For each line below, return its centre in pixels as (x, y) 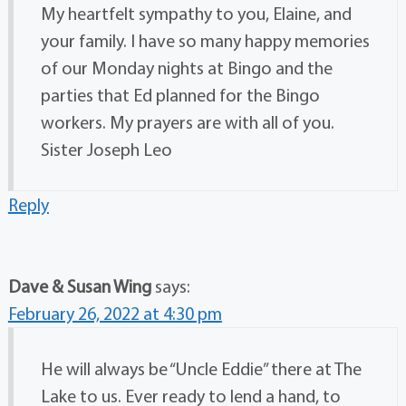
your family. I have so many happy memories (205, 41)
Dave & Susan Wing (79, 286)
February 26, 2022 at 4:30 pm (115, 314)
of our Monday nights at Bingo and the (186, 68)
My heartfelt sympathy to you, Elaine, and (196, 14)
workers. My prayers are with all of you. (187, 122)
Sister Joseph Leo (106, 150)
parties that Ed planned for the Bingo (180, 95)
